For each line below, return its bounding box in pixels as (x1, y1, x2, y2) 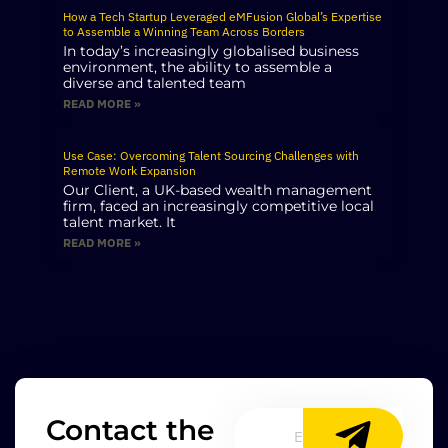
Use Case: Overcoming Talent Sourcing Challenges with (63, 147, 359, 163)
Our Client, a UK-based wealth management (63, 180, 372, 199)
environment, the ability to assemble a (63, 57, 332, 76)
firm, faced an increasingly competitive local (63, 196, 374, 215)
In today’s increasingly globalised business (63, 41, 359, 60)
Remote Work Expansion (63, 162, 196, 178)
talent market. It (63, 212, 176, 231)
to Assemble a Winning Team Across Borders (63, 23, 305, 39)
